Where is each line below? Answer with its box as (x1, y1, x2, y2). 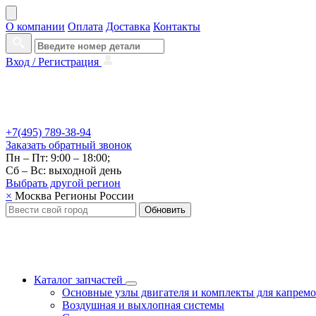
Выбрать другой (6, 177, 87, 189)
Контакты (153, 20, 200, 32)
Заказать (6, 139, 49, 151)
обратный (49, 139, 96, 151)
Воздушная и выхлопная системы (62, 299, 224, 311)
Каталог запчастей (34, 274, 126, 286)
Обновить (145, 205, 186, 215)
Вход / (6, 56, 38, 68)
